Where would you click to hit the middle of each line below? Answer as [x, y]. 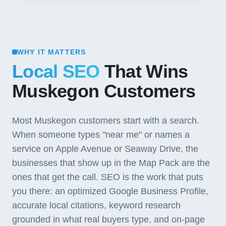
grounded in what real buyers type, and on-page [108, 219]
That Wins [144, 72]
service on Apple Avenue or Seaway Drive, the [105, 149]
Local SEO [56, 72]
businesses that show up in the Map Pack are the [111, 163]
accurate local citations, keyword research [96, 205]
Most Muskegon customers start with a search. [106, 121]
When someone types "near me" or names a [101, 135]
